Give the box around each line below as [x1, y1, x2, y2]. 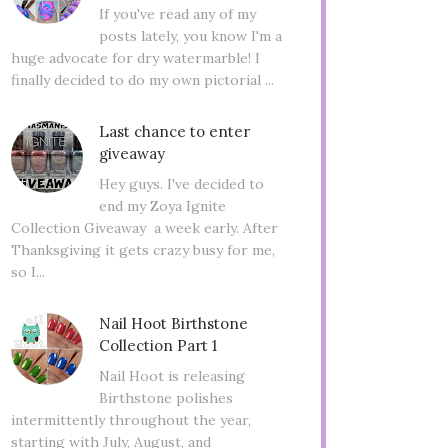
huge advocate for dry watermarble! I [11, 49, 260, 68]
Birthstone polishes [98, 388, 233, 407]
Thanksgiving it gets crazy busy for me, [11, 241, 275, 260]
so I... [11, 263, 45, 282]
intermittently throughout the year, [11, 410, 251, 429]
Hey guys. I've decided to [98, 175, 264, 194]
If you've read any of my [98, 5, 256, 24]
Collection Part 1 [98, 336, 217, 356]
